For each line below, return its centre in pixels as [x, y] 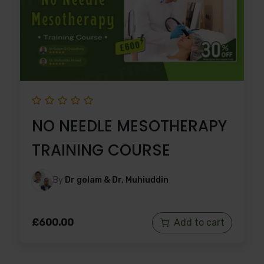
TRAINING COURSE [101, 150]
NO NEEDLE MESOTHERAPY [129, 126]
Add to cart [199, 222]
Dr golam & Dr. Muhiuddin [117, 180]
